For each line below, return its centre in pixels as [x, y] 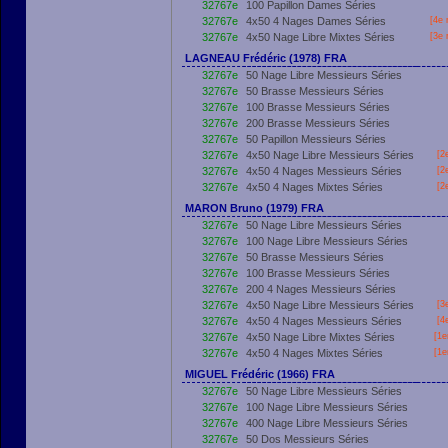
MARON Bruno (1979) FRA [254, 208]
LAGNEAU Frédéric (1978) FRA [266, 58]
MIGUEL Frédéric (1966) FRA [260, 374]
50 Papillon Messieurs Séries [316, 139]
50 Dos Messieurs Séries [307, 439]
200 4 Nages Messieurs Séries [321, 289]
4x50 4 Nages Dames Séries [316, 21]
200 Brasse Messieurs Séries [318, 123]
